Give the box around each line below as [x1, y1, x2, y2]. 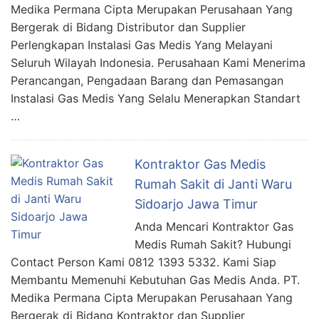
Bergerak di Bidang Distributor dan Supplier [11, 20, 246, 34]
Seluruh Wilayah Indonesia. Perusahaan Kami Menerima [11, 56, 305, 70]
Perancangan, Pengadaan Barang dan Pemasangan [11, 73, 283, 88]
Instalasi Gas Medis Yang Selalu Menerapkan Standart [11, 91, 300, 105]
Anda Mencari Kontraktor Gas [135, 219, 293, 234]
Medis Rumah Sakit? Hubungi [135, 237, 291, 251]
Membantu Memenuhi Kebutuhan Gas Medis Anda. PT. [11, 273, 300, 287]
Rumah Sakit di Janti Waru [135, 177, 292, 192]
